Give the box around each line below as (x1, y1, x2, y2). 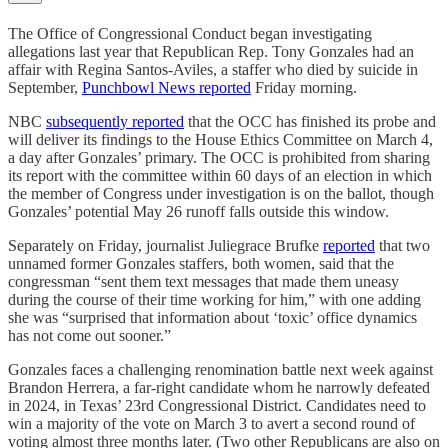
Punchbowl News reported (82, 78, 251, 96)
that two (375, 236, 430, 254)
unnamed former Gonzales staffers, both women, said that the (8, 254, 394, 272)
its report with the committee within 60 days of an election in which (8, 166, 432, 184)
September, (8, 78, 82, 96)
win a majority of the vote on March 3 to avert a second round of (8, 414, 415, 432)
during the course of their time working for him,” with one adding (8, 290, 421, 308)
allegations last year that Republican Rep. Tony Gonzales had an (8, 42, 414, 60)
